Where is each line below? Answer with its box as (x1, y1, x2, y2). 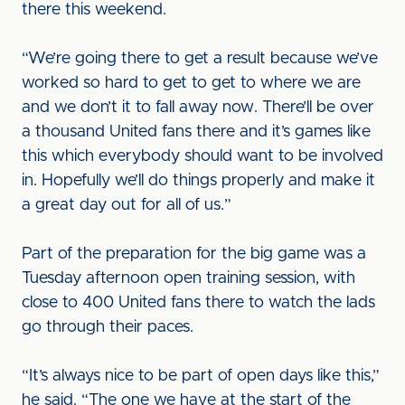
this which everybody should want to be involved (22, 148, 383, 165)
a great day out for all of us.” (22, 197, 231, 213)
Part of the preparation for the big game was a (22, 246, 366, 262)
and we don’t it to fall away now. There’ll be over (22, 99, 374, 116)
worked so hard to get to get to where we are (22, 75, 361, 91)
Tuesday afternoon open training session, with (22, 270, 355, 287)
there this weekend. (22, 2, 166, 18)
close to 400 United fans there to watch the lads (22, 295, 375, 311)
